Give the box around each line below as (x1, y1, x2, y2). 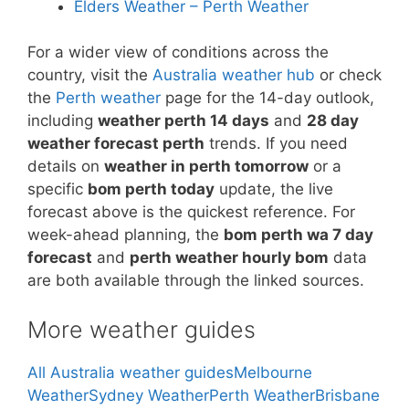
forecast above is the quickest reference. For (27, 203, 355, 221)
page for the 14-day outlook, (161, 89, 374, 107)
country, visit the (27, 66, 152, 84)
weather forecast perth (27, 134, 204, 152)
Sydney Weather (89, 385, 209, 404)
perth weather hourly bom (130, 248, 329, 267)
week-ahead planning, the (27, 225, 224, 244)
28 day (307, 111, 359, 130)
